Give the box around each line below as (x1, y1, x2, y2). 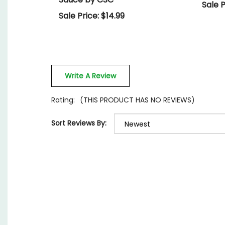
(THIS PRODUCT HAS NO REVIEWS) (80, 95, 195, 105)
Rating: (51, 95, 75, 105)
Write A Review (65, 71, 116, 81)
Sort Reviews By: (51, 118, 106, 128)
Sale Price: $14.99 (59, 10, 125, 22)
